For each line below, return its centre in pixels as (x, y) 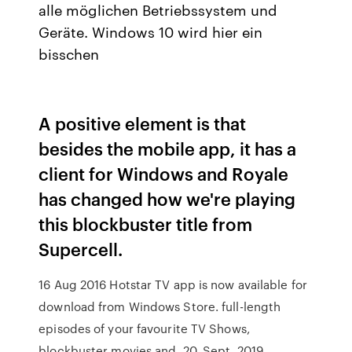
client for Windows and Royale (164, 173)
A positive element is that (143, 123)
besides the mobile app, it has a (168, 148)
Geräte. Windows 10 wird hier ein (151, 31)
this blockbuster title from (146, 224)
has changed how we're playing (167, 198)
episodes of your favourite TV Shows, (144, 328)
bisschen (71, 53)
